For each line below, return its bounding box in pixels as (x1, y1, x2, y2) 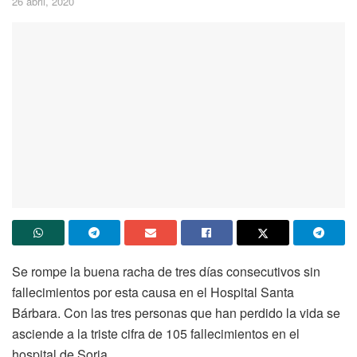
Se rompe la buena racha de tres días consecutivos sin (12, 262, 320, 281)
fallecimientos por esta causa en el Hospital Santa (12, 283, 294, 302)
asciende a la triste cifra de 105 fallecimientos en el (12, 324, 300, 343)
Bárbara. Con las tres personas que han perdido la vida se (12, 304, 340, 323)
